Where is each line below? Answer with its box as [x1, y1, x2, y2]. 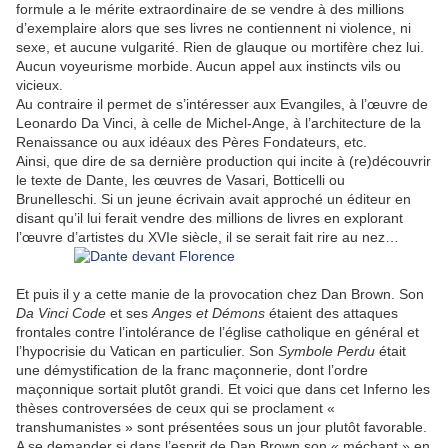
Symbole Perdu [278, 343, 375, 360]
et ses [106, 305, 152, 322]
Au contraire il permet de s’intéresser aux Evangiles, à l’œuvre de [16, 96, 428, 113]
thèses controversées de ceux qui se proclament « [16, 400, 335, 417]
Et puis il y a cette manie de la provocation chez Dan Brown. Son [16, 286, 424, 303]
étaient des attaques [265, 305, 398, 322]
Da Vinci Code [16, 305, 106, 322]
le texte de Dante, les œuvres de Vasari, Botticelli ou [16, 172, 349, 189]
